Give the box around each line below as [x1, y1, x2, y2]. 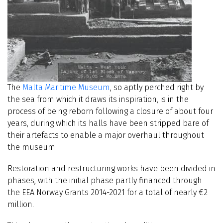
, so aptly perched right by [110, 83, 204, 92]
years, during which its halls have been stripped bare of [7, 118, 209, 128]
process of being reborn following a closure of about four [7, 107, 213, 116]
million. [7, 200, 34, 210]
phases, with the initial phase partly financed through [7, 176, 202, 186]
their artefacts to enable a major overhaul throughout [7, 130, 204, 140]
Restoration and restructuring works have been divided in [7, 164, 216, 174]
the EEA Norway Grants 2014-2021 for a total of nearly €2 [7, 188, 208, 198]
